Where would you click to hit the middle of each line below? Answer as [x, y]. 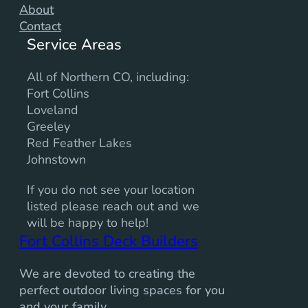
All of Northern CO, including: [108, 77]
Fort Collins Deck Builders [109, 241]
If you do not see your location [110, 189]
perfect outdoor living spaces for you [122, 290]
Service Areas [74, 44]
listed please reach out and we [113, 206]
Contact [40, 26]
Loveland [52, 110]
